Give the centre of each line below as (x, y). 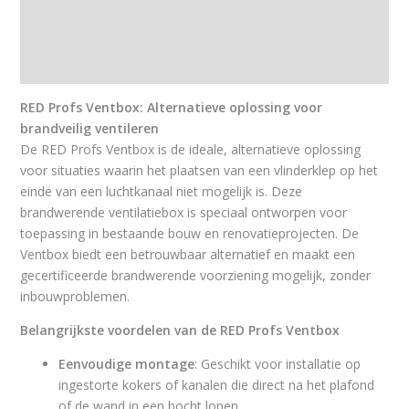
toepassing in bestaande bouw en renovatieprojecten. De (189, 234)
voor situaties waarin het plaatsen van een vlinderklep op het (199, 171)
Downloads (55, 68)
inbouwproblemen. (74, 297)
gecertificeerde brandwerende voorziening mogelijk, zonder (195, 276)
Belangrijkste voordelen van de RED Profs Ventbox (179, 330)
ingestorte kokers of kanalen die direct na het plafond (216, 385)
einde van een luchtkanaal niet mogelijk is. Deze (161, 192)
